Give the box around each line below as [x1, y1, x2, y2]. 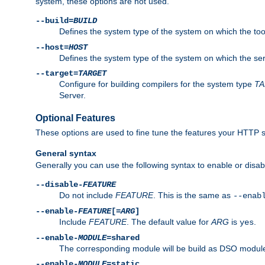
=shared [106, 232, 140, 243]
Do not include [59, 190, 115, 200]
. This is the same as [153, 190, 233, 200]
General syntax [35, 148, 96, 159]
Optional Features [35, 112, 115, 123]
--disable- [35, 179, 83, 189]
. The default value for [127, 216, 211, 227]
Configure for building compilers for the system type [59, 79, 254, 89]
